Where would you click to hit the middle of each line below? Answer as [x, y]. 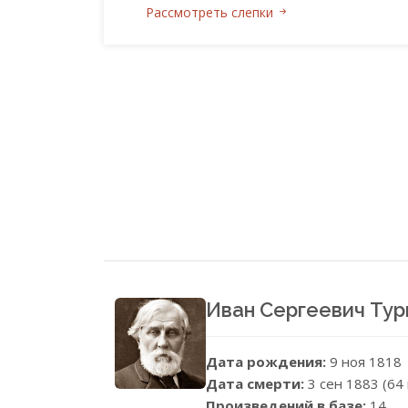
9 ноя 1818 [366, 361]
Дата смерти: [257, 383]
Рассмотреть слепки [211, 12]
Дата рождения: [268, 361]
